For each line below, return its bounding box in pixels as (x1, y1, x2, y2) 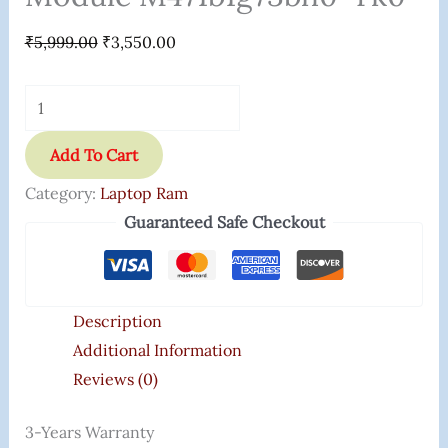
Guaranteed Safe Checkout (123, 212, 325, 232)
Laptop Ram (99, 183, 188, 203)
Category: (24, 183, 100, 203)
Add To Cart (49, 145, 138, 165)
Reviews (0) (72, 369, 158, 389)
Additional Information (72, 340, 242, 360)
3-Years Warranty (24, 422, 154, 442)
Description (72, 311, 162, 331)
